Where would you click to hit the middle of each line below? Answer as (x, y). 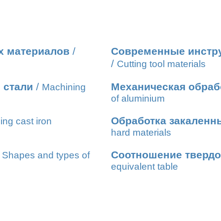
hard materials (141, 132)
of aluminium (138, 98)
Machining (64, 87)
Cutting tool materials (161, 64)
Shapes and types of (46, 155)
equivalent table (145, 166)
